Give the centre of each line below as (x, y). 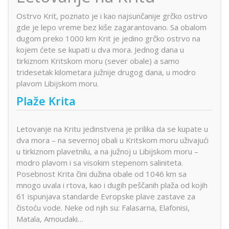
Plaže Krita (46, 100)
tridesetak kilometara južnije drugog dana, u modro (106, 72)
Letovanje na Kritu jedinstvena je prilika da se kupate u (112, 129)
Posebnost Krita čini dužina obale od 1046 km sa (101, 174)
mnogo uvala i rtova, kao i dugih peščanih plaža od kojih (112, 185)
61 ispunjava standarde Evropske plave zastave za (106, 196)
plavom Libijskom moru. (58, 84)
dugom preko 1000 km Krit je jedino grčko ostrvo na (108, 39)
